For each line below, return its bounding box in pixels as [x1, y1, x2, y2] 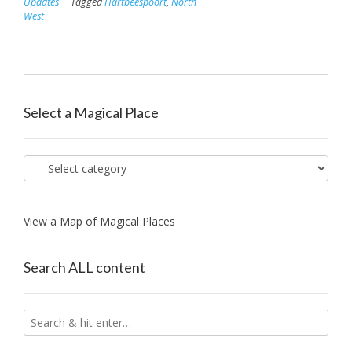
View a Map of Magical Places [24, 213, 175, 229]
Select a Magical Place [24, 103, 159, 121]
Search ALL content [24, 258, 145, 276]
